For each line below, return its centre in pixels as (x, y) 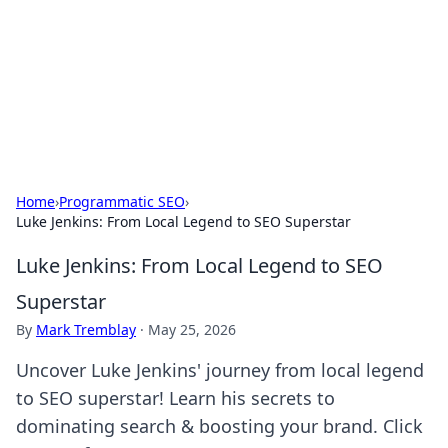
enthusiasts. (57, 117)
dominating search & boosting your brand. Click (219, 426)
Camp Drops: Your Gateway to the (209, 39)
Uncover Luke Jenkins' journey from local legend (220, 370)
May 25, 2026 (192, 329)
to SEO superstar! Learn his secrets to (175, 398)
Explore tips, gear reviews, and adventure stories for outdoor (220, 97)
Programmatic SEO (122, 201)
